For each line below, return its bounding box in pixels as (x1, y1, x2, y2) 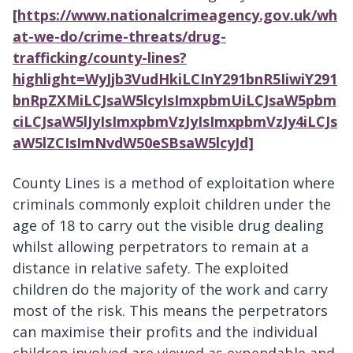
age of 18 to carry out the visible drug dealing (13, 216, 324, 236)
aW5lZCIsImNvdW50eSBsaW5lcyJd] (13, 133, 254, 153)
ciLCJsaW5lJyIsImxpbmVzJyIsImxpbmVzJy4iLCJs (13, 112, 337, 132)
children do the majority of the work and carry (13, 280, 328, 299)
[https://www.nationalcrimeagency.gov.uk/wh (13, 6, 337, 25)
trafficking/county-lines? (13, 48, 187, 68)
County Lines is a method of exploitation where (13, 173, 335, 193)
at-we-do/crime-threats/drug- (13, 27, 226, 46)
